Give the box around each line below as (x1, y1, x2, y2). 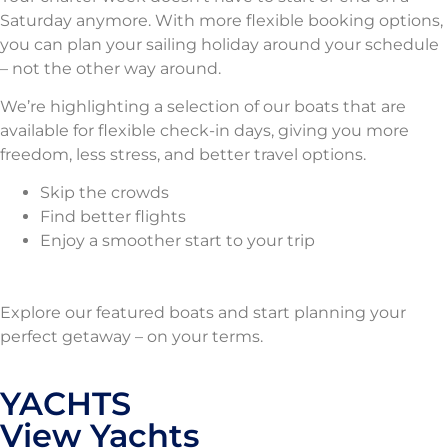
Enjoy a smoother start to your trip (40, 231, 315, 251)
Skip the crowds (40, 183, 169, 203)
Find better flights (40, 207, 186, 227)
